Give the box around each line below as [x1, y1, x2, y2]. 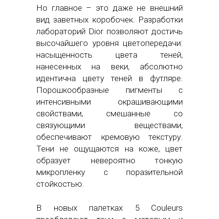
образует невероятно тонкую [36, 155, 183, 165]
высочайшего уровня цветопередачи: [36, 38, 183, 48]
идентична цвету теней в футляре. [36, 73, 183, 83]
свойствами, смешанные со [36, 108, 183, 118]
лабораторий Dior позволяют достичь [36, 26, 183, 36]
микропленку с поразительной [36, 167, 183, 177]
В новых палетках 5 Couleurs [36, 202, 183, 213]
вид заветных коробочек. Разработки [36, 14, 183, 24]
